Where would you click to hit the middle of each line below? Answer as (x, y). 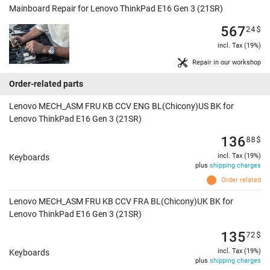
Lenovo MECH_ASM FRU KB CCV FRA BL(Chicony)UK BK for (121, 202)
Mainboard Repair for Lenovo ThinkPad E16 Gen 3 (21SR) (116, 9)
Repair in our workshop (227, 63)
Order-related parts (46, 84)
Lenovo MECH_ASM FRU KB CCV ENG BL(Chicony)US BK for (121, 106)
